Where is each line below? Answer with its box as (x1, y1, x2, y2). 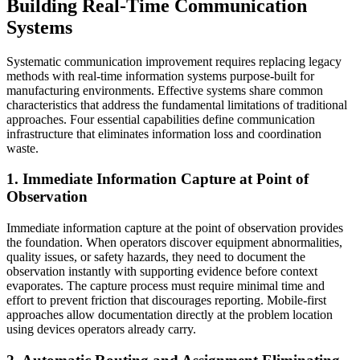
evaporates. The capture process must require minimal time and (6, 279, 325, 293)
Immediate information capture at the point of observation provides (6, 221, 343, 235)
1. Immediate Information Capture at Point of (6, 170, 309, 188)
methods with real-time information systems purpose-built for (6, 68, 314, 83)
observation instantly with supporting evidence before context (6, 264, 317, 279)
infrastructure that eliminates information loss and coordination (6, 126, 321, 141)
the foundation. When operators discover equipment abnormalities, (6, 235, 342, 250)
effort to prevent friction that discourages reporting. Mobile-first (6, 293, 326, 308)
